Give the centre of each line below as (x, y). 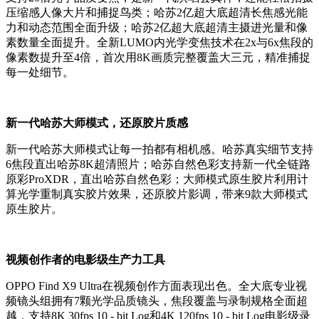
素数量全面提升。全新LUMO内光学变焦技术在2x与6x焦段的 (159, 43)
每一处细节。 (40, 73)
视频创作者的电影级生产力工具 (85, 260)
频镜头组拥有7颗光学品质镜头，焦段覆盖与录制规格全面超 (157, 301)
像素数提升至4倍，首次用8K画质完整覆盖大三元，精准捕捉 (158, 58)
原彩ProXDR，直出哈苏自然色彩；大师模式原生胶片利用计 (157, 179)
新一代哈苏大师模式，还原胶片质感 (97, 123)
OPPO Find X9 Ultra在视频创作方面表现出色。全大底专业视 (156, 286)
